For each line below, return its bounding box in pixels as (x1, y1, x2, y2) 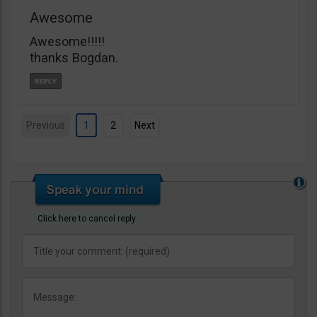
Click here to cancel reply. (38, 214, 137, 224)
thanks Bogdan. (30, 50, 118, 65)
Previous (26, 120, 65, 131)
